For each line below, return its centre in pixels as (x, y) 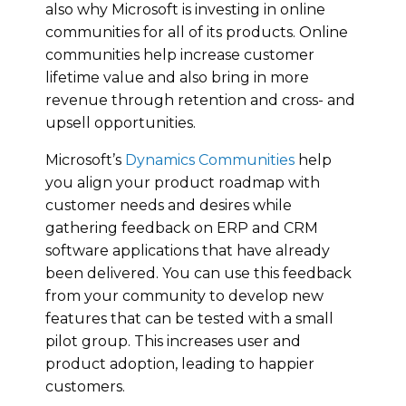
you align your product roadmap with (183, 182)
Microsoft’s (85, 159)
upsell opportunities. (121, 122)
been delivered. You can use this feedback (198, 273)
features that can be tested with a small (189, 318)
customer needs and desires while (169, 205)
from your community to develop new (184, 295)
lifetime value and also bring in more (177, 77)
